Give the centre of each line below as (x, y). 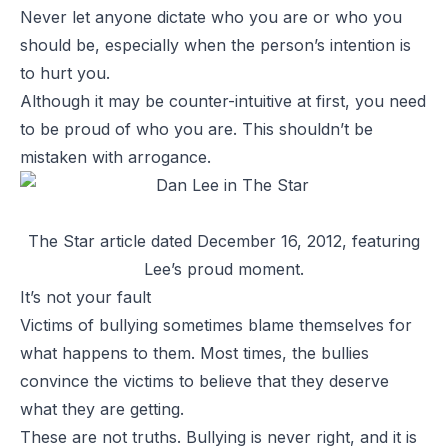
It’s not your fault (85, 296)
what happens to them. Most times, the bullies (194, 352)
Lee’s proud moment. (224, 268)
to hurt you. (65, 72)
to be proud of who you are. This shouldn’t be (196, 128)
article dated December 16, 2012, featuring (257, 240)
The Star (61, 240)
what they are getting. (102, 408)
